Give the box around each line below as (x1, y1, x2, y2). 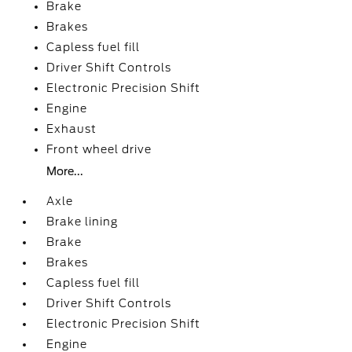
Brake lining (46, 215, 119, 228)
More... (46, 165, 84, 178)
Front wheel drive (46, 143, 152, 156)
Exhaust (46, 123, 97, 135)
